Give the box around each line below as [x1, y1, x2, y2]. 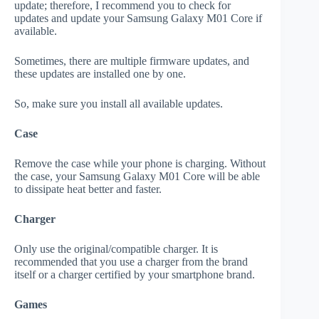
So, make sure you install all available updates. [14, 98, 223, 110]
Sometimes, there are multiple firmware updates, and [14, 55, 249, 68]
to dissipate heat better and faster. [14, 183, 162, 196]
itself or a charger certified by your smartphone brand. [14, 268, 255, 281]
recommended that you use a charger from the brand [14, 256, 248, 268]
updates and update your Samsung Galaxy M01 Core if [14, 12, 262, 25]
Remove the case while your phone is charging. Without [14, 157, 266, 170]
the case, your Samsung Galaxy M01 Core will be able [14, 170, 260, 183]
